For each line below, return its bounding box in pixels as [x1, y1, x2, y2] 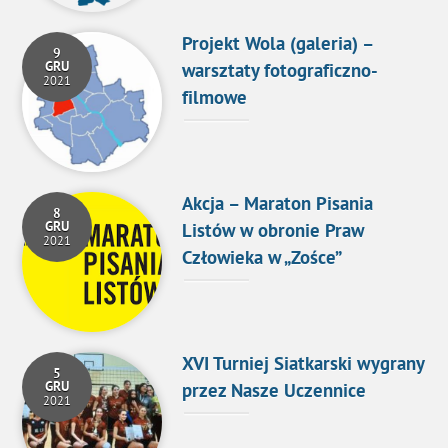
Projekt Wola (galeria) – [182, 33, 374, 57]
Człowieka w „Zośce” [182, 247, 343, 271]
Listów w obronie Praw [182, 220, 365, 244]
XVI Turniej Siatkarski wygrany [182, 354, 425, 378]
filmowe [182, 87, 248, 111]
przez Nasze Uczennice [182, 381, 367, 405]
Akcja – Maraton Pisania [182, 193, 374, 217]
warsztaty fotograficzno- [182, 60, 379, 84]
